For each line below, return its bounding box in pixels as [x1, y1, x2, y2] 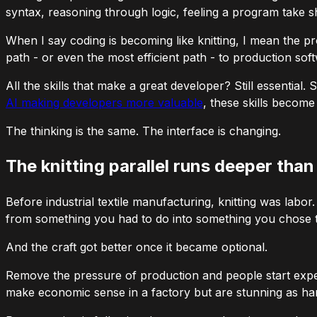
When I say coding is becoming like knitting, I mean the [6, 33, 304, 48]
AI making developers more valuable [6, 96, 203, 110]
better [100, 240, 132, 255]
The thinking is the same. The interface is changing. [6, 124, 281, 139]
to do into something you [138, 212, 279, 226]
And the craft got [6, 240, 100, 255]
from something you [6, 212, 118, 226]
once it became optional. [132, 240, 267, 255]
